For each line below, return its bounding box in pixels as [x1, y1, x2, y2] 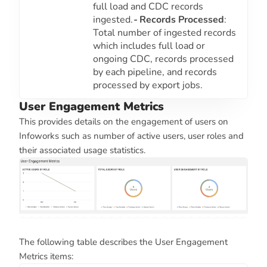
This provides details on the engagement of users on [19, 116, 228, 128]
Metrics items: [19, 250, 73, 263]
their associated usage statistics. [19, 144, 145, 157]
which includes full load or [93, 39, 205, 53]
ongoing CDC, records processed [93, 52, 234, 66]
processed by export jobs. [93, 79, 203, 92]
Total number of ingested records [93, 26, 236, 40]
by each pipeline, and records [93, 66, 217, 79]
